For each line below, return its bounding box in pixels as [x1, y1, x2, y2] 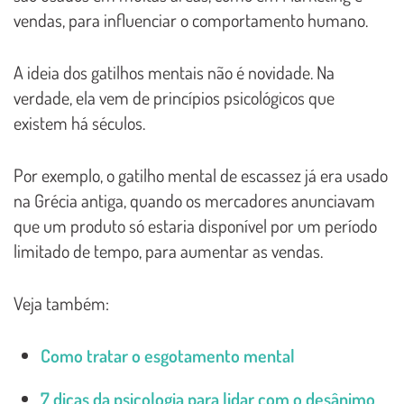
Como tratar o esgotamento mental [41, 343, 295, 367]
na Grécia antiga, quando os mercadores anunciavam [14, 188, 375, 212]
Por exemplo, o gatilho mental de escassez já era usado [14, 162, 388, 187]
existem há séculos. [14, 110, 145, 134]
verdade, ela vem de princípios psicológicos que [14, 85, 335, 109]
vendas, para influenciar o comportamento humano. [14, 7, 368, 32]
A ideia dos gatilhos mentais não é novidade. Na [14, 60, 335, 84]
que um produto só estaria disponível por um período [14, 213, 377, 237]
